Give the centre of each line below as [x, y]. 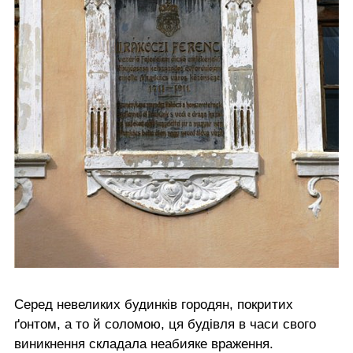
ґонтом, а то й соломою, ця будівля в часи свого [165, 324]
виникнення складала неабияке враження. [144, 344]
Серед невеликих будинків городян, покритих [154, 304]
